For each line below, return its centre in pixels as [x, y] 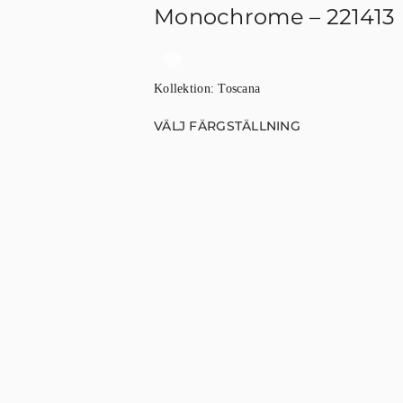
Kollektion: [186, 89]
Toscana [239, 89]
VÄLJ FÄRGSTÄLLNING [228, 126]
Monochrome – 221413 [275, 17]
